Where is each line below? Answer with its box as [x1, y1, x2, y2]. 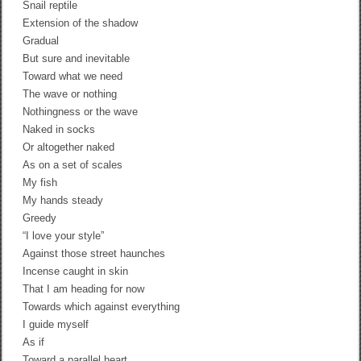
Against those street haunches [23, 247, 166, 259]
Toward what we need [23, 69, 123, 82]
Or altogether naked [23, 140, 115, 153]
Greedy [23, 211, 57, 224]
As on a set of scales [23, 158, 123, 171]
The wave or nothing [23, 87, 118, 100]
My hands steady [23, 193, 104, 206]
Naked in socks [23, 122, 96, 135]
